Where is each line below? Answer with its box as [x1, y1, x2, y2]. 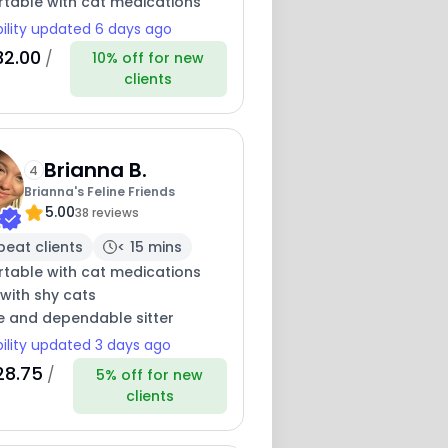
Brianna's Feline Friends [23, 182, 175, 200]
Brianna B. [43, 155, 147, 184]
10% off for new [92, 48, 205, 69]
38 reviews [74, 203, 139, 221]
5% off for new [96, 364, 204, 385]
